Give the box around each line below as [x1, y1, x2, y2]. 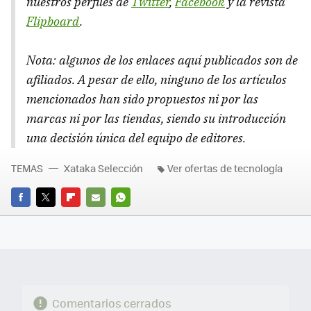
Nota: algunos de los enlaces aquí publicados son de [26, 51, 298, 68]
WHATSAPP [111, 210, 161, 224]
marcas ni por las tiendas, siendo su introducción [26, 110, 286, 126]
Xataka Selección [64, 160, 143, 175]
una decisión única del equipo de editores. [26, 129, 246, 146]
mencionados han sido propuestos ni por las [26, 90, 258, 107]
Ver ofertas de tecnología [167, 160, 283, 175]
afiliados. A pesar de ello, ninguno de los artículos [26, 71, 287, 87]
